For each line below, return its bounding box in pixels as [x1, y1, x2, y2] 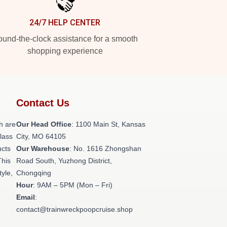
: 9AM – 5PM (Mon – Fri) [33, 181, 112, 189]
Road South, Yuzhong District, [16, 157, 112, 165]
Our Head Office [16, 120, 71, 128]
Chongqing [16, 169, 51, 177]
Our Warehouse [16, 144, 69, 153]
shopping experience [27, 47, 103, 55]
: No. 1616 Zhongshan [69, 144, 141, 153]
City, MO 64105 [16, 132, 66, 140]
